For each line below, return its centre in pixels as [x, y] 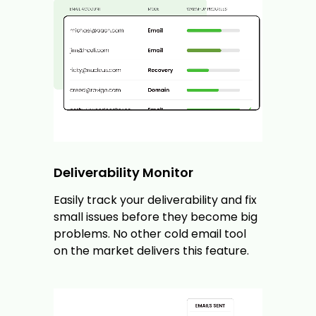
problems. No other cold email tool [150, 233]
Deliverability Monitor [123, 172]
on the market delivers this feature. [151, 250]
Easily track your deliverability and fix [155, 200]
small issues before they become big [156, 217]
